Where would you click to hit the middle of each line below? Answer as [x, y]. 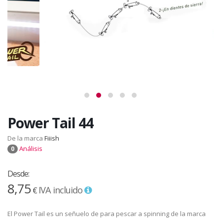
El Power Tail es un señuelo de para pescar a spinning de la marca [107, 213]
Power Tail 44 [50, 122]
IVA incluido [61, 190]
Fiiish [52, 138]
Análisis [30, 148]
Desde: [18, 173]
